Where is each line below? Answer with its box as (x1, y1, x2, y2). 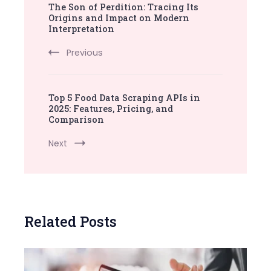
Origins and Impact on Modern (48, 11, 189, 24)
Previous (67, 46, 103, 59)
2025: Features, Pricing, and (48, 102, 173, 114)
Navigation (24, 7, 116, 30)
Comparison (48, 113, 104, 125)
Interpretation (48, 22, 114, 34)
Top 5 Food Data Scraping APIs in (48, 91, 200, 103)
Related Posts (24, 212, 117, 230)
